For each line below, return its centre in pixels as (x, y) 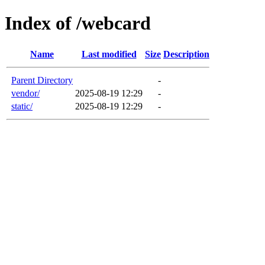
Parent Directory (42, 80)
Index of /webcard (78, 23)
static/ (22, 106)
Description (186, 54)
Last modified (109, 54)
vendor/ (25, 93)
